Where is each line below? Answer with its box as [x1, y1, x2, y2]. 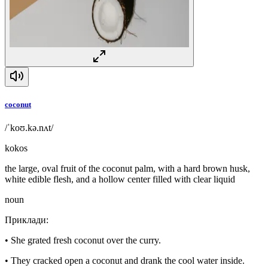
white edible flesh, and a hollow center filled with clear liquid [5, 173, 235, 184]
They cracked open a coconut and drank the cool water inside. [11, 255, 245, 266]
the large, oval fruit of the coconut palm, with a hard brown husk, [5, 163, 250, 173]
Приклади [5, 214, 46, 225]
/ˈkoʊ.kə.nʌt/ [5, 122, 53, 133]
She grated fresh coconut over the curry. [11, 234, 161, 245]
